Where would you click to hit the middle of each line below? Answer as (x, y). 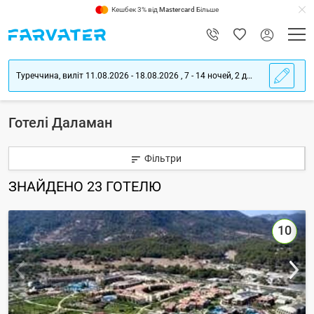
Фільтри (163, 158)
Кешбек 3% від (135, 9)
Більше (207, 9)
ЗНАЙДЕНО (48, 187)
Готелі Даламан (60, 123)
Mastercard (177, 9)
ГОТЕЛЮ (134, 187)
